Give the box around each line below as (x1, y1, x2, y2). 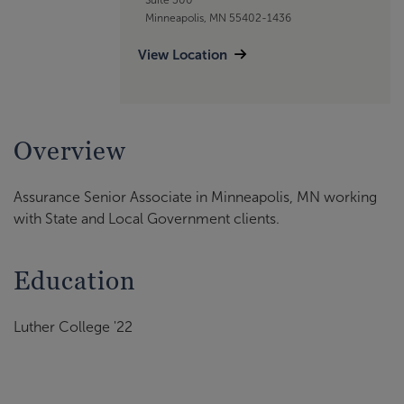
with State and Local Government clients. (14, 211, 280, 227)
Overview (14, 136, 126, 166)
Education (14, 266, 136, 296)
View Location (138, 46, 227, 62)
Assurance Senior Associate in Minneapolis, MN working (14, 189, 377, 206)
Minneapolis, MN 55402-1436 (144, 11, 291, 24)
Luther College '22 (14, 319, 133, 335)
